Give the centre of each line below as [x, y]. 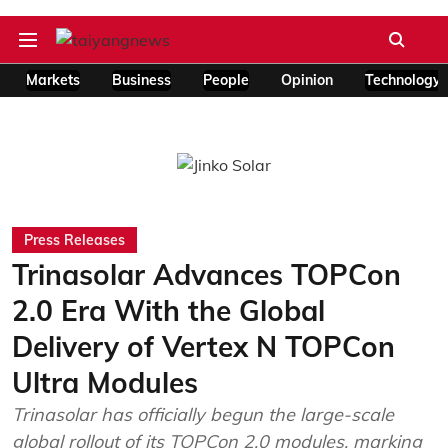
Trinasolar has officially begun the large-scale [203, 414]
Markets [53, 80]
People [226, 80]
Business [141, 80]
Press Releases [74, 240]
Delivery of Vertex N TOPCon [203, 346]
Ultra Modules [105, 382]
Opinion [307, 80]
